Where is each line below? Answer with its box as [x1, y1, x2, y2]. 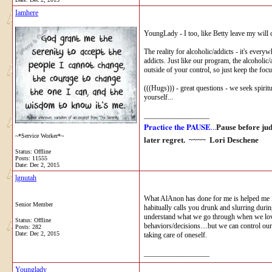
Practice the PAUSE [144, 120, 211, 132]
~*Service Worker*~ [15, 132, 64, 139]
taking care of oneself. [144, 230, 207, 239]
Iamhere [15, 8, 38, 17]
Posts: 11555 [15, 154, 47, 161]
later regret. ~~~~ [144, 135, 209, 144]
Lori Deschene [209, 135, 259, 144]
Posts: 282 [15, 223, 41, 230]
